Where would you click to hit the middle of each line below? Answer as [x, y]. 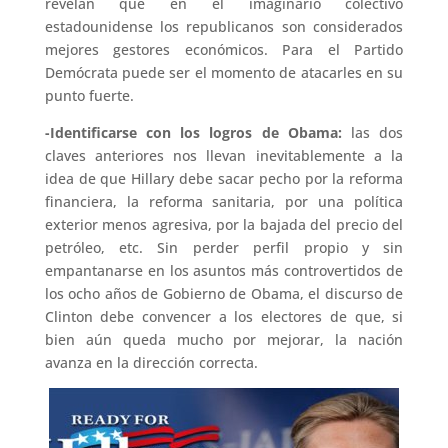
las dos [372, 132]
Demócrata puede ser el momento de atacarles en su [224, 72]
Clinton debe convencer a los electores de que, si [224, 316]
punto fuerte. [89, 95]
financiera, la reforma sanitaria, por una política [224, 201]
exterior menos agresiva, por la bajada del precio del [224, 224]
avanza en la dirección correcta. [151, 362]
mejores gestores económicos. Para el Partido [224, 49]
